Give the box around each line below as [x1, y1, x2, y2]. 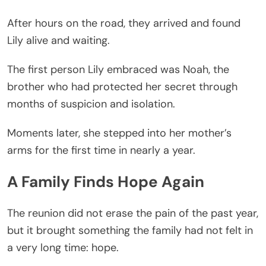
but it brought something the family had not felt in [7, 223, 253, 237]
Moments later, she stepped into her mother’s [7, 125, 232, 140]
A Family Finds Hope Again [7, 172, 204, 192]
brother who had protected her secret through [7, 79, 237, 94]
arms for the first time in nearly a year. [7, 142, 195, 157]
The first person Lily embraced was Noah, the [7, 62, 229, 77]
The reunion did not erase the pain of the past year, [7, 205, 258, 220]
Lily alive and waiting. [7, 33, 110, 47]
